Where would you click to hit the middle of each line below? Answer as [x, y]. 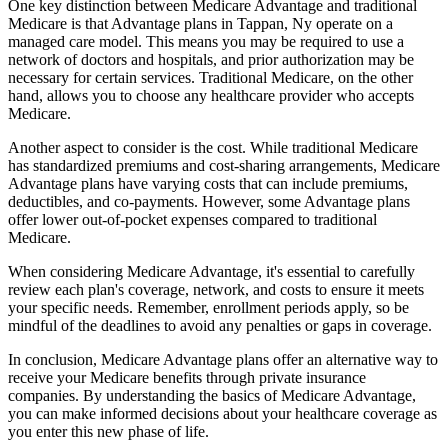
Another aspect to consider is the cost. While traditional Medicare [213, 147]
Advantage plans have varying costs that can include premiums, [208, 183]
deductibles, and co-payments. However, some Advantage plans [209, 201]
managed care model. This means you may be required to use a [206, 41]
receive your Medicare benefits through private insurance [187, 377]
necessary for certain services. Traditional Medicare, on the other [210, 77]
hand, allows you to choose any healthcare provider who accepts [211, 95]
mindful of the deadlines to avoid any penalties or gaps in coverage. [220, 325]
